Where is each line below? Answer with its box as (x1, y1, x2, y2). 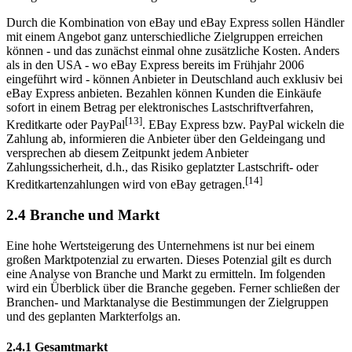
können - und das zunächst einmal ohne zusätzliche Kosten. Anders (6, 29, 339, 43)
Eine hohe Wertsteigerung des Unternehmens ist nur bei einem (6, 225, 314, 238)
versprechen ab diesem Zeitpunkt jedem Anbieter (6, 132, 248, 146)
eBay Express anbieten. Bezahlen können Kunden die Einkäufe (6, 71, 321, 86)
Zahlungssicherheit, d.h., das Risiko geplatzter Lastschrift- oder (6, 146, 318, 160)
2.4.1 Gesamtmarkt (6, 326, 108, 340)
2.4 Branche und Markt (6, 192, 159, 210)
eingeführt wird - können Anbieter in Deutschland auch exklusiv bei (6, 57, 343, 71)
